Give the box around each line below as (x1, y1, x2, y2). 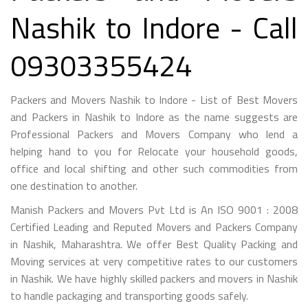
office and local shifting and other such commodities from (10, 159, 298, 177)
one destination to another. (10, 177, 137, 194)
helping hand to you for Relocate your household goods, (10, 142, 298, 159)
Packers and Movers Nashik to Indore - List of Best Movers (10, 91, 298, 108)
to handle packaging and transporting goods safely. (10, 287, 248, 304)
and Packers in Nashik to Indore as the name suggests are (10, 108, 298, 125)
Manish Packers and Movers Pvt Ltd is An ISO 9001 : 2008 (10, 201, 298, 218)
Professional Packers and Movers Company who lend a (10, 125, 298, 142)
